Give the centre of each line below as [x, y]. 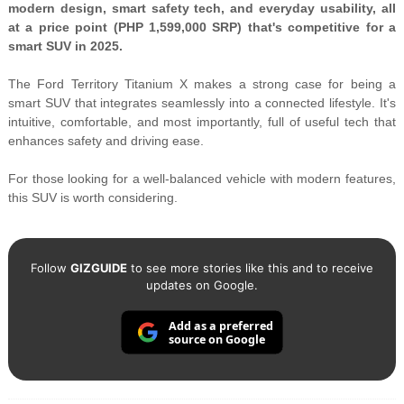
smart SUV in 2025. [65, 46]
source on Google [216, 340]
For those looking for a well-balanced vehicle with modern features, [202, 179]
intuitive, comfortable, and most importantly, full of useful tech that [202, 122]
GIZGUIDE [98, 268]
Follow [50, 268]
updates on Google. [202, 285]
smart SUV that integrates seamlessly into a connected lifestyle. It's [202, 103]
